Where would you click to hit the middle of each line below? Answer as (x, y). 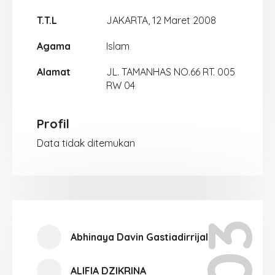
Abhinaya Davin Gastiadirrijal (139, 237)
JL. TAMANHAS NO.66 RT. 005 (170, 72)
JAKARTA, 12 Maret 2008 (161, 20)
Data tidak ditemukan (86, 143)
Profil (53, 124)
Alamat (54, 72)
